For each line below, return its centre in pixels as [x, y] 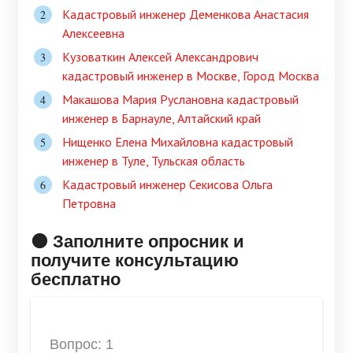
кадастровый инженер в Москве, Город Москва [191, 76]
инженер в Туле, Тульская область [154, 161]
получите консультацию [135, 260]
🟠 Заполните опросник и [137, 241]
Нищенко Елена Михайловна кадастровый [178, 142]
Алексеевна [93, 33]
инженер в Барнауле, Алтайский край [162, 119]
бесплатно [76, 279]
